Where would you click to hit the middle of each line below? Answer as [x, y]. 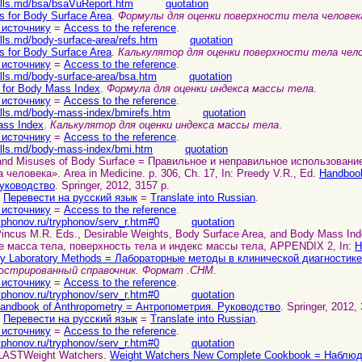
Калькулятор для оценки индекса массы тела [164, 125]
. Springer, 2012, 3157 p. [112, 186]
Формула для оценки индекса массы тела [210, 89]
